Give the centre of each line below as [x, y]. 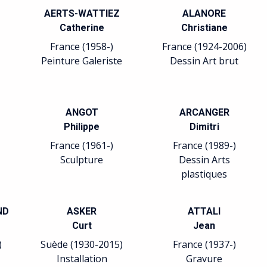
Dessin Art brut [204, 61]
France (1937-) [204, 244]
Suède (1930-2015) [82, 244]
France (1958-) [82, 46]
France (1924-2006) [204, 46]
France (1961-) [82, 145]
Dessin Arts [204, 160]
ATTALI [204, 211]
